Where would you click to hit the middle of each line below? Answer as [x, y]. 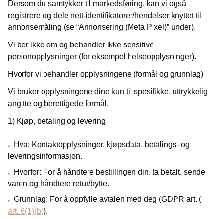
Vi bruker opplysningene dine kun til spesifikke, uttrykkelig [108, 92]
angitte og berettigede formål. [58, 103]
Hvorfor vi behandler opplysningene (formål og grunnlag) [106, 74]
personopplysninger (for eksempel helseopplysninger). [102, 56]
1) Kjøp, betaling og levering [57, 121]
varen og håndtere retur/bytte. [58, 184]
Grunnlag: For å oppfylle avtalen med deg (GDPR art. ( [108, 199]
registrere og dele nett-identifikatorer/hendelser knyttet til [105, 15]
